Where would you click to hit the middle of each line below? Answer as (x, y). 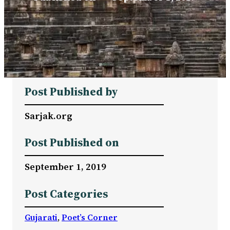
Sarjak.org (49, 116)
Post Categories (66, 194)
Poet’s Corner (90, 217)
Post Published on (72, 143)
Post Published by (71, 91)
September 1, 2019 (65, 167)
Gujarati (41, 217)
